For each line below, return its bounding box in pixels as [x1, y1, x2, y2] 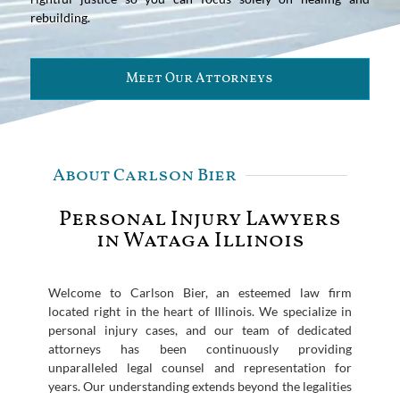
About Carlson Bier [53, 162, 237, 188]
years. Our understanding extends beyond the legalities [48, 378, 352, 394]
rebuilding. [30, 9, 90, 25]
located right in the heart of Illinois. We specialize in [48, 303, 352, 319]
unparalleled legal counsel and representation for [48, 359, 352, 375]
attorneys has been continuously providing [48, 340, 352, 356]
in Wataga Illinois [96, 225, 304, 256]
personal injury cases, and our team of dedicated [48, 321, 352, 337]
